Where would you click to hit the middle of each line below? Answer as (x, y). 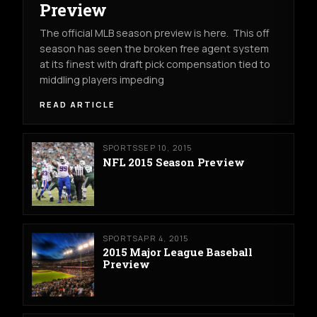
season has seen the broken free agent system (155, 49)
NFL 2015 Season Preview (174, 162)
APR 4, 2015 (163, 238)
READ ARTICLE (78, 104)
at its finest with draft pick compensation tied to (155, 64)
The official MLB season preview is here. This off (155, 33)
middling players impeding (102, 80)
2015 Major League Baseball (178, 252)
